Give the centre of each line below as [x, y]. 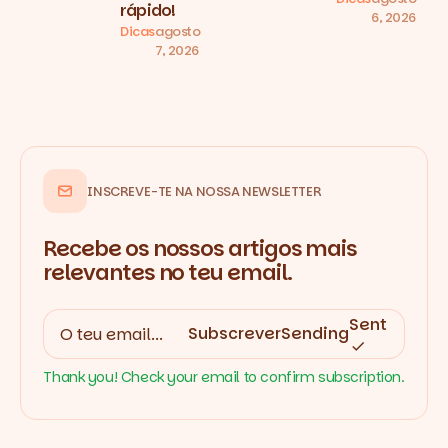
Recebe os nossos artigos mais [200, 249]
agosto [178, 32]
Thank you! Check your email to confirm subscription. [224, 377]
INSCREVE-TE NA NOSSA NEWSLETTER [204, 191]
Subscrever [234, 334]
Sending [314, 334]
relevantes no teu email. [167, 273]
